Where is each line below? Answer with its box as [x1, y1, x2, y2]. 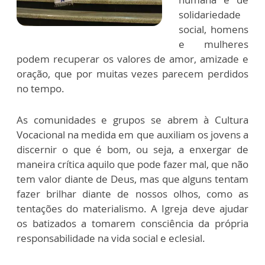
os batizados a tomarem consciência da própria [17, 216, 248, 230]
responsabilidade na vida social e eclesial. [17, 231, 205, 245]
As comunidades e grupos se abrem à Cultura [17, 113, 248, 127]
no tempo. [17, 82, 64, 95]
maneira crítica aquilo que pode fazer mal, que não [17, 157, 248, 171]
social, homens [179, 22, 248, 36]
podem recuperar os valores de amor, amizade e [17, 52, 248, 66]
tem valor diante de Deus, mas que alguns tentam [17, 172, 248, 186]
